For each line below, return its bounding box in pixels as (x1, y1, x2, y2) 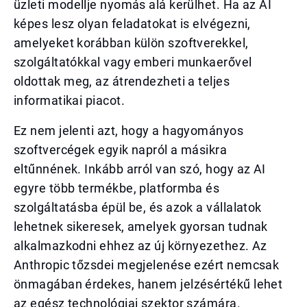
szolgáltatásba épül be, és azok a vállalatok (14, 200, 262, 214)
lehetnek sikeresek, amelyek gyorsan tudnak (14, 219, 268, 234)
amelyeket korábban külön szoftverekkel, (14, 36, 249, 50)
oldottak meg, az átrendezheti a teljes (14, 74, 230, 88)
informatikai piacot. (14, 93, 125, 108)
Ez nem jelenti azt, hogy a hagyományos (14, 123, 244, 138)
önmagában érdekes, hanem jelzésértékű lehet (14, 277, 283, 291)
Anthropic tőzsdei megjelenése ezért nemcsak (14, 258, 280, 272)
